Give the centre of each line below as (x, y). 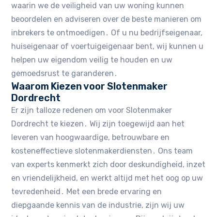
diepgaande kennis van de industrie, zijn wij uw (98, 205)
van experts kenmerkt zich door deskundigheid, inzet (108, 164)
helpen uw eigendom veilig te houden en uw (92, 60)
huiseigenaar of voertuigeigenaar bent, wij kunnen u (108, 46)
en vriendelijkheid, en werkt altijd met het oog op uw (107, 178)
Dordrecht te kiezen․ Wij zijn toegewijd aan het (98, 124)
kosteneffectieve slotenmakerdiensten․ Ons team (102, 151)
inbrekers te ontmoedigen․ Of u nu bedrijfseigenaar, (107, 32)
